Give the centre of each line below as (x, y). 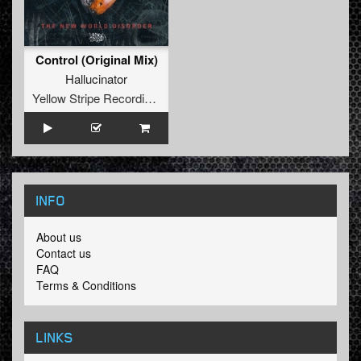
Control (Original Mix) (96, 60)
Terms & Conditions (86, 286)
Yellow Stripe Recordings (150, 98)
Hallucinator (96, 79)
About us (59, 237)
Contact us (64, 253)
